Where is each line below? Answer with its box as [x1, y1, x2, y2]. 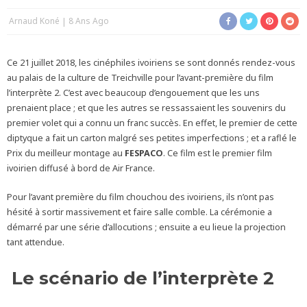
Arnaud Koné [9, 15, 60, 27]
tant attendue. [7, 236, 64, 248]
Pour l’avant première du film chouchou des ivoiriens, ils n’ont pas [7, 191, 274, 203]
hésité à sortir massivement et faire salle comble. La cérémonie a [7, 206, 272, 218]
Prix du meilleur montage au [7, 147, 125, 159]
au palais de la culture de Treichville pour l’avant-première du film [7, 71, 273, 84]
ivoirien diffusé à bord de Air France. [7, 162, 155, 174]
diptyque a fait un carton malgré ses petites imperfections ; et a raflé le [7, 132, 297, 144]
